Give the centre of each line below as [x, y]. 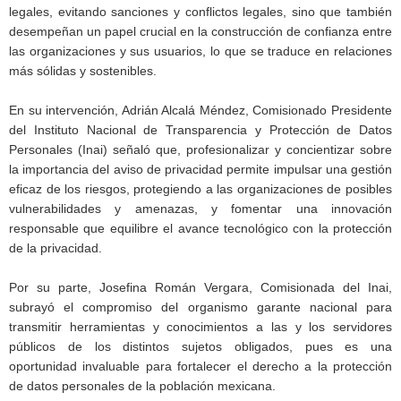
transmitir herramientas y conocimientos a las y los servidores [200, 327]
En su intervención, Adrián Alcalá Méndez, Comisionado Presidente [200, 110]
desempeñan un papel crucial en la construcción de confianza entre [200, 31]
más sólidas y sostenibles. [83, 71]
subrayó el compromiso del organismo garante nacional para [200, 307]
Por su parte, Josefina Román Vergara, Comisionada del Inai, [200, 287]
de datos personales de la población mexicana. [142, 386]
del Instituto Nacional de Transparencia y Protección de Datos [200, 130]
